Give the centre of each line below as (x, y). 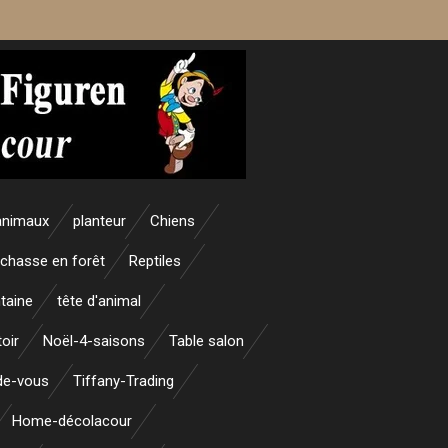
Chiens (172, 221)
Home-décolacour (72, 421)
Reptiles (155, 261)
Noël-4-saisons (94, 341)
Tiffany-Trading (123, 381)
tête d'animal (99, 301)
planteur (99, 221)
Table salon (206, 341)
